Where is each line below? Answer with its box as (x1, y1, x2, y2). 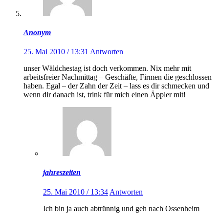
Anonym (23, 28, 51, 37)
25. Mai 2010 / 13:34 (43, 187, 108, 196)
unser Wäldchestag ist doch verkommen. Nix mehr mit (23, 64, 191, 73)
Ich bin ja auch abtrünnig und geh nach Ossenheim (43, 204, 199, 213)
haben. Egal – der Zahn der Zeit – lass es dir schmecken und (23, 82, 209, 90)
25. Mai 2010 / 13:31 (23, 47, 88, 56)
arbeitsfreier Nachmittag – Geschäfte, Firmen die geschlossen (23, 73, 212, 82)
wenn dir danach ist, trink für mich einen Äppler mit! (23, 90, 186, 99)
